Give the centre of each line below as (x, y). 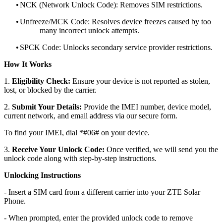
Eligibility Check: (41, 81)
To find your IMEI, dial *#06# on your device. (77, 132)
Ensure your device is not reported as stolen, (140, 81)
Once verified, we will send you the (161, 149)
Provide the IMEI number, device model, (146, 107)
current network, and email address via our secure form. (91, 115)
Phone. (15, 201)
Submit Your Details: (47, 107)
